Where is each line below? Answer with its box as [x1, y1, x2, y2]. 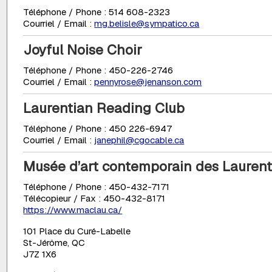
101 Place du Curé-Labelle [23, 225, 131, 237]
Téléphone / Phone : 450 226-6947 [23, 123, 172, 135]
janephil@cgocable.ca [94, 134, 185, 146]
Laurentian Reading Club [23, 99, 185, 118]
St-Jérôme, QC [23, 236, 86, 248]
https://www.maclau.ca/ [23, 204, 123, 216]
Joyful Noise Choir [23, 41, 143, 59]
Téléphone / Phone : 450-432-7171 [23, 181, 170, 193]
